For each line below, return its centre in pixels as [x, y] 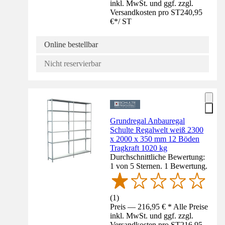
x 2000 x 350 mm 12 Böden [155, 139]
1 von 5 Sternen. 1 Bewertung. [159, 166]
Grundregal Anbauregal [148, 121]
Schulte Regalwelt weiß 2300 [157, 130]
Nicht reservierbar [73, 64]
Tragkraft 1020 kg [139, 148]
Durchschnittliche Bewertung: [158, 157]
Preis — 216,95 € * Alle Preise [159, 206]
